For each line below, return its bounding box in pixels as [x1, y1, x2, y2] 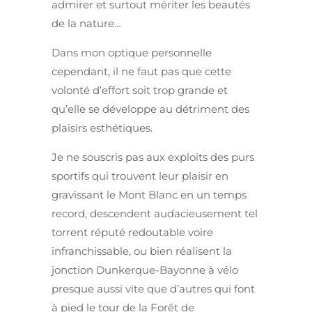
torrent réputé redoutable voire [52, 226, 213, 240]
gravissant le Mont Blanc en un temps [52, 188, 247, 202]
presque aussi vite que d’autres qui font [52, 282, 255, 296]
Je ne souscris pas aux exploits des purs [52, 150, 254, 164]
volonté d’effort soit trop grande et [52, 84, 228, 97]
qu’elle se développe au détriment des [52, 102, 249, 116]
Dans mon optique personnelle [52, 46, 212, 60]
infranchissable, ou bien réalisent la [52, 244, 232, 258]
